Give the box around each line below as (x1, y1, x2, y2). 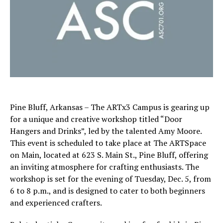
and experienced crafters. (10, 197, 102, 209)
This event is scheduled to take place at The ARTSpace (10, 137, 206, 149)
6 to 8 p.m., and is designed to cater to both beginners (10, 185, 205, 197)
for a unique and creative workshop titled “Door (10, 113, 182, 125)
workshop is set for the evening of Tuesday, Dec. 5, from (10, 173, 211, 185)
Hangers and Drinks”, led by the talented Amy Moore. (10, 125, 202, 137)
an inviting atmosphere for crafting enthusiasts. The (10, 161, 199, 173)
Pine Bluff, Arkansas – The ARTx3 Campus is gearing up (10, 102, 210, 113)
